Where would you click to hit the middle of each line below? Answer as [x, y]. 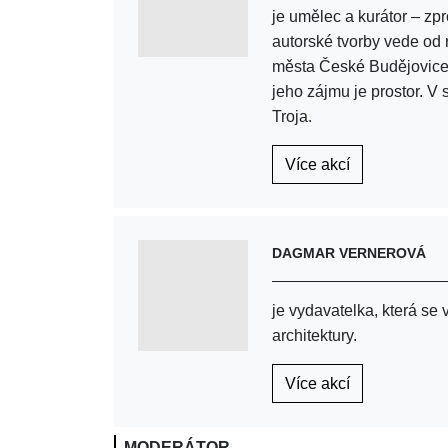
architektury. [315, 336]
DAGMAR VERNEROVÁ [349, 253]
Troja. [292, 117]
